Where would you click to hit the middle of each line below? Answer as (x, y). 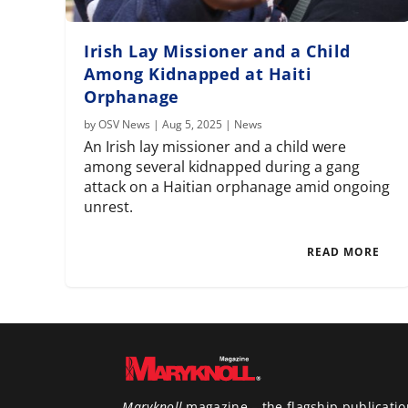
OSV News (125, 125)
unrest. (109, 207)
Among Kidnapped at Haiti (198, 74)
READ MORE (344, 252)
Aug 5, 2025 (193, 125)
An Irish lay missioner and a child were (215, 147)
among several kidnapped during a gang (222, 167)
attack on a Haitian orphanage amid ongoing (237, 187)
